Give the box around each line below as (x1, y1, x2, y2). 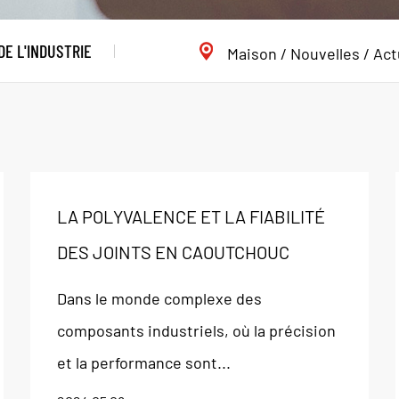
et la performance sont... (56, 353, 231, 372)
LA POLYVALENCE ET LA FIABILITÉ (56, 206, 325, 227)
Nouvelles (290, 44, 360, 63)
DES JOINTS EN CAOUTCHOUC (56, 241, 289, 263)
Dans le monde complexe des (56, 289, 262, 308)
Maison (227, 44, 277, 63)
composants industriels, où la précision (56, 321, 336, 340)
